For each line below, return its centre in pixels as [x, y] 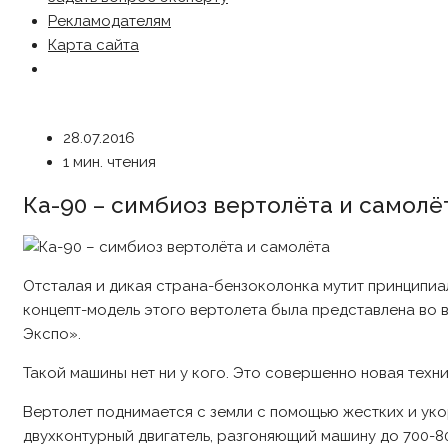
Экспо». [52, 334]
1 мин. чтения [109, 162]
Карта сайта [93, 45]
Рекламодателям [109, 21]
